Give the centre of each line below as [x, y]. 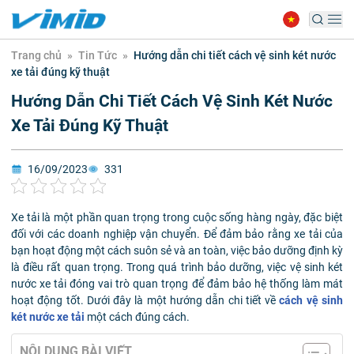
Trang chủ [36, 56]
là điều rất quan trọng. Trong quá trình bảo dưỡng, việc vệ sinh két [177, 267]
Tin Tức [98, 56]
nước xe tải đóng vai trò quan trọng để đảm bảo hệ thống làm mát [177, 283]
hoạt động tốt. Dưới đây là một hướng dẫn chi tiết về [145, 300]
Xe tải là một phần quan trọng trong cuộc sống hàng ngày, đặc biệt [177, 217]
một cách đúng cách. [137, 316]
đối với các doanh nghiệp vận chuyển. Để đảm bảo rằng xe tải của [177, 233]
